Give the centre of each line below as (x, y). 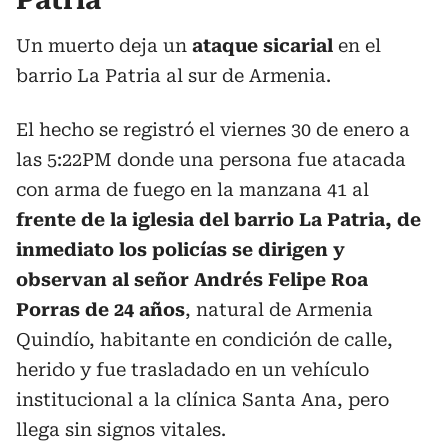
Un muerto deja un (104, 45)
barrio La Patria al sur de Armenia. (173, 75)
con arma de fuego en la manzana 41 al (192, 189)
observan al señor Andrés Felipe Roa (192, 279)
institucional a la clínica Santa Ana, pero (202, 399)
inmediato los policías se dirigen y (180, 249)
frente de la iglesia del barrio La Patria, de (218, 219)
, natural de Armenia (279, 309)
